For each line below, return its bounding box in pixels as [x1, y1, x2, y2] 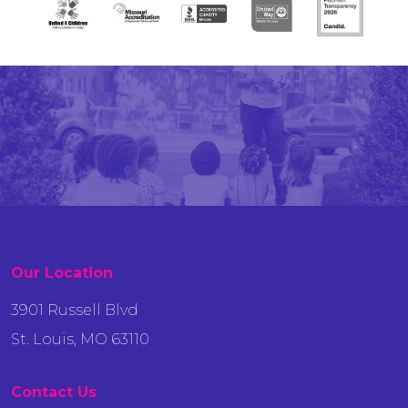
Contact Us [11, 382, 97, 401]
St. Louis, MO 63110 [11, 330, 149, 348]
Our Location [11, 263, 113, 281]
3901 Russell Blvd [11, 301, 138, 319]
